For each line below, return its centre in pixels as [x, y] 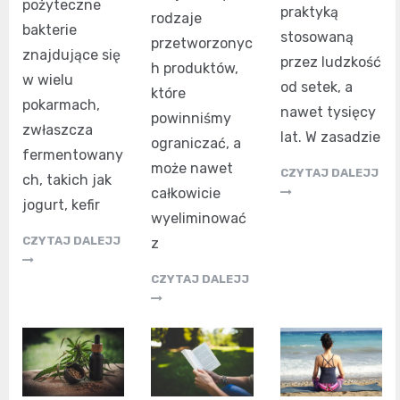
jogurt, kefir [61, 204]
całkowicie [186, 194]
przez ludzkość [330, 62]
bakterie [50, 29]
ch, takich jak [67, 179]
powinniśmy [192, 119]
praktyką [309, 12]
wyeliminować [199, 219]
